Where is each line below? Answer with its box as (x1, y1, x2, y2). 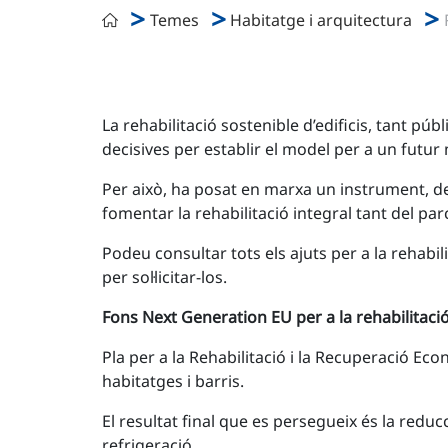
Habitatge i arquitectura (230, 8, 412, 31)
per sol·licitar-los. (102, 266, 227, 288)
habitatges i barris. (102, 370, 244, 392)
